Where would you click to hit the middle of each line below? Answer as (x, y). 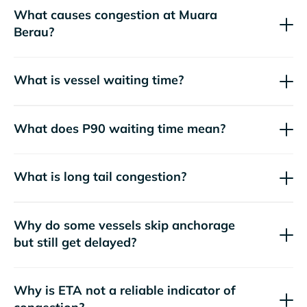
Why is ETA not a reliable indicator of (125, 291)
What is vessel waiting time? (99, 80)
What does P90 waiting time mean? (120, 128)
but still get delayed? (75, 242)
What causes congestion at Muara (115, 14)
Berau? (34, 32)
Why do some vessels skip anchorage (124, 225)
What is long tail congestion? (100, 177)
